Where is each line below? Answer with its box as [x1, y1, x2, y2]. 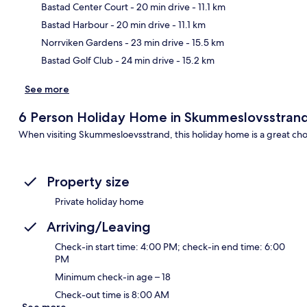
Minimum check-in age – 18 [55, 270, 171, 283]
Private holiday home [55, 195, 144, 208]
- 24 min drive [113, 53, 174, 66]
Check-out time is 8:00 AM [55, 288, 169, 301]
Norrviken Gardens [41, 36, 123, 49]
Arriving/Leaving [47, 218, 151, 235]
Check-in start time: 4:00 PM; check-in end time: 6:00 [55, 240, 285, 253]
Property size [47, 173, 130, 190]
